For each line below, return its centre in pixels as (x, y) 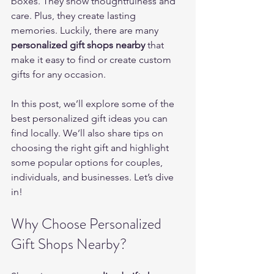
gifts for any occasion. (58, 74)
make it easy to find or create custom (92, 60)
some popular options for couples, (88, 162)
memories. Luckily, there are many (86, 30)
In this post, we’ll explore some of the (94, 104)
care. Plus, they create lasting (75, 16)
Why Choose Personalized (88, 224)
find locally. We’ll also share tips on (88, 133)
